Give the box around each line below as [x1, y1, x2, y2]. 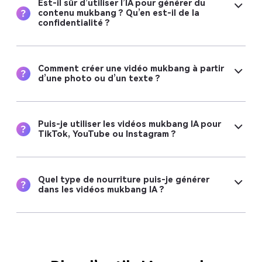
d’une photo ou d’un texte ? [37, 74, 160, 84]
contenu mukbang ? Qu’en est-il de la [37, 8, 199, 19]
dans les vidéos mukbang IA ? [37, 185, 164, 195]
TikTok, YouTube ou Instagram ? [37, 129, 176, 140]
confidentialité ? [37, 18, 110, 29]
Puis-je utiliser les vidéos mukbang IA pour [37, 119, 221, 130]
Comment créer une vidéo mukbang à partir [37, 64, 224, 74]
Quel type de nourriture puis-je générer [37, 175, 209, 185]
